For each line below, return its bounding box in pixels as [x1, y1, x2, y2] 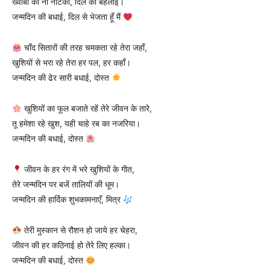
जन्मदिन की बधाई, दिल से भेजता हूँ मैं [12, 11, 123, 22]
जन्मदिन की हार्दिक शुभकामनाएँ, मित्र [12, 194, 123, 205]
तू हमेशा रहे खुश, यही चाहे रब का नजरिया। [12, 118, 140, 129]
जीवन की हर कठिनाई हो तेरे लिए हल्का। [12, 240, 131, 251]
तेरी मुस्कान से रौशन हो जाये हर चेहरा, [21, 225, 137, 236]
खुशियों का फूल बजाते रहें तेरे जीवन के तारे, [21, 103, 152, 114]
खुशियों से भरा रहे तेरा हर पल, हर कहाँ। [12, 57, 131, 68]
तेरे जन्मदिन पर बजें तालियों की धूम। [12, 179, 119, 190]
